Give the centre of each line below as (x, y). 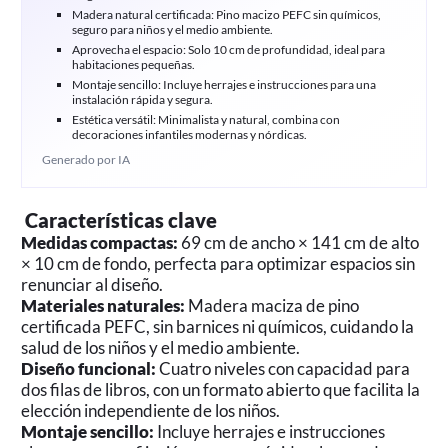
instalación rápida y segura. (142, 100)
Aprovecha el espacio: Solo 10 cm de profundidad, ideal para (228, 50)
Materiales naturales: (103, 305)
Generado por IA (86, 159)
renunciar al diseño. (92, 284)
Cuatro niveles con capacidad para (283, 368)
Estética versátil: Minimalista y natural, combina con (205, 119)
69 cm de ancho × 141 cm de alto (299, 242)
